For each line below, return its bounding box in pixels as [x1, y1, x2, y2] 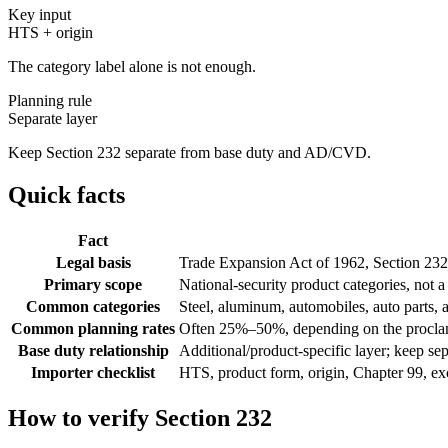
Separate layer [8, 109, 97, 127]
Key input [8, 5, 71, 23]
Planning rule [8, 91, 92, 109]
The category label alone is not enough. [8, 57, 256, 75]
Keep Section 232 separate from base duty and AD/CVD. [8, 143, 371, 161]
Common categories [26, 297, 160, 315]
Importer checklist [31, 363, 155, 381]
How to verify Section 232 [8, 404, 272, 431]
